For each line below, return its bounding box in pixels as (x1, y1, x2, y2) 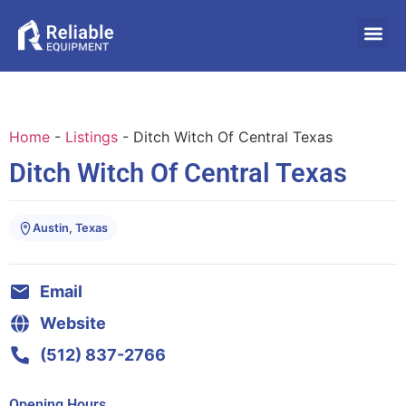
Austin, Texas (33, 221, 108, 236)
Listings (65, 128, 118, 146)
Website (40, 314, 106, 333)
